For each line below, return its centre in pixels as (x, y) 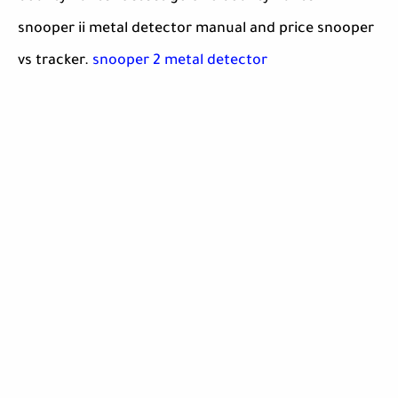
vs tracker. (55, 62)
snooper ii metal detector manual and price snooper (196, 30)
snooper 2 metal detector (180, 62)
